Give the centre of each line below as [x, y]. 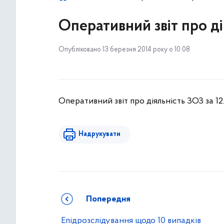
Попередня [108, 199]
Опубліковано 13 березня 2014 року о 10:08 [124, 50]
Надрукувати [99, 134]
